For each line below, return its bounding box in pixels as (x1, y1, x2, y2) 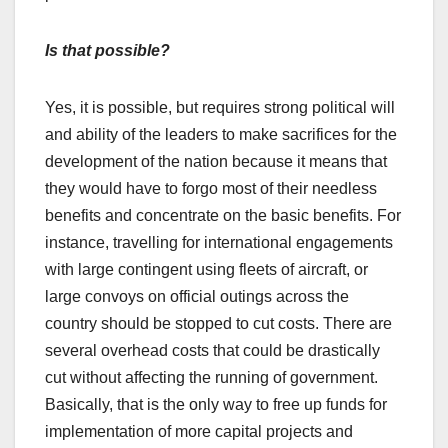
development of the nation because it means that (45, 153, 387, 171)
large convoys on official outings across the (45, 288, 349, 306)
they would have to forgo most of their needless (45, 180, 377, 198)
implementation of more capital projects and (45, 423, 353, 441)
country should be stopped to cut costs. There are (45, 315, 392, 333)
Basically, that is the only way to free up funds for (45, 396, 387, 414)
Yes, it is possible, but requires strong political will (45, 99, 395, 117)
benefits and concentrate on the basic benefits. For (45, 207, 401, 225)
